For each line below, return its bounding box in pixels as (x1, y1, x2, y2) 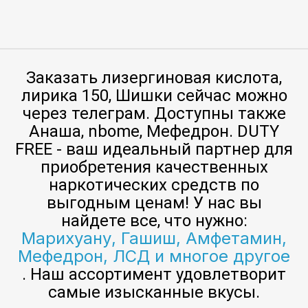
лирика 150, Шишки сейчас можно (21, 86, 287, 106)
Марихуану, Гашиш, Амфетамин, (21, 228, 287, 249)
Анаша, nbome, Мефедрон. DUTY (29, 122, 279, 142)
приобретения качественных (40, 157, 268, 177)
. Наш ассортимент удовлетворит (22, 265, 286, 285)
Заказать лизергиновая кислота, (26, 68, 282, 88)
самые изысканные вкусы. (48, 283, 260, 302)
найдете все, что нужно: (60, 211, 247, 231)
